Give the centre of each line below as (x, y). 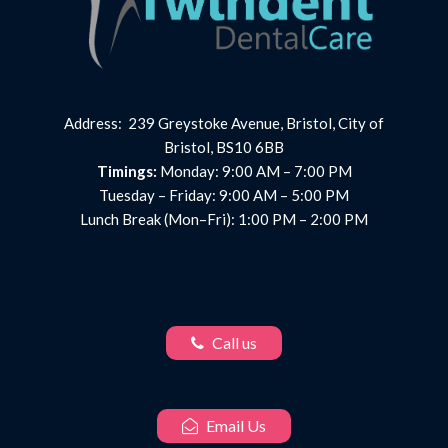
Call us (233, 343)
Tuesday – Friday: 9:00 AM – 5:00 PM (224, 195)
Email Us (234, 426)
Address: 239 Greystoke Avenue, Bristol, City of (224, 123)
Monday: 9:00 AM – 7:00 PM (254, 171)
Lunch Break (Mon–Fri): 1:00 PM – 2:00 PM (224, 219)
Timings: (126, 171)
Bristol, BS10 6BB (224, 147)
